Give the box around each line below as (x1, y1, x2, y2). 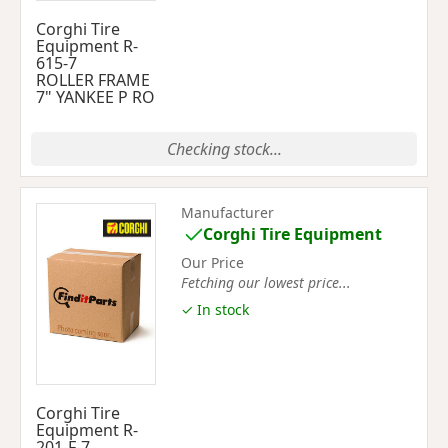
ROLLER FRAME (36, 69, 150, 91)
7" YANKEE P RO (36, 86, 155, 108)
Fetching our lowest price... (181, 272, 351, 292)
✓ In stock (181, 300, 249, 319)
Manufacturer (181, 203, 274, 222)
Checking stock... (166, 138, 282, 160)
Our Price (181, 252, 244, 272)
